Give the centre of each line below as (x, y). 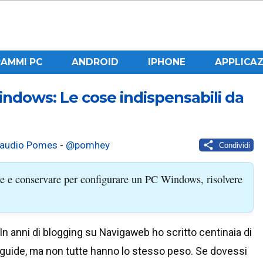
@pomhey (88, 145)
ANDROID (95, 62)
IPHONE (166, 62)
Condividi (234, 145)
